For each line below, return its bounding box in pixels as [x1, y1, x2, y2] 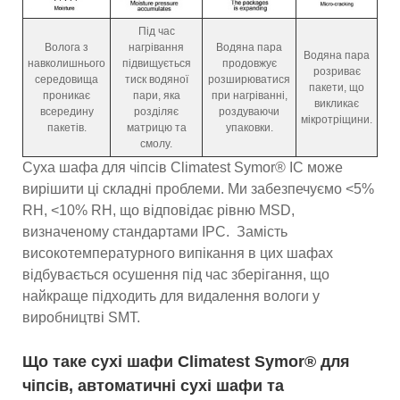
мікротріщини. [301, 113, 372, 127]
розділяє [134, 105, 179, 119]
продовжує [221, 57, 277, 71]
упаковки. [225, 121, 273, 135]
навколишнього [28, 57, 105, 71]
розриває [312, 65, 361, 79]
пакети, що [309, 81, 364, 95]
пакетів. [46, 121, 87, 135]
